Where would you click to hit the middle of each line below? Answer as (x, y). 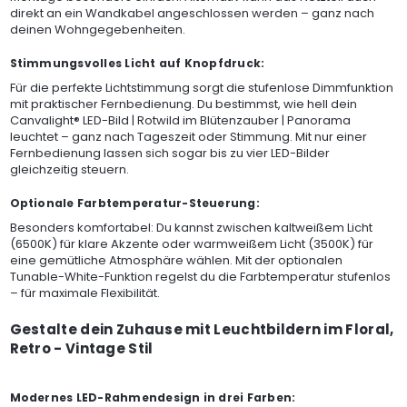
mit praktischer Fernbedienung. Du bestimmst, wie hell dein (183, 104)
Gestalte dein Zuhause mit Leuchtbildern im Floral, (202, 329)
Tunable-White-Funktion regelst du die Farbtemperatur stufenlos (200, 277)
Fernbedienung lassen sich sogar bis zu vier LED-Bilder (169, 153)
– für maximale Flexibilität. (84, 293)
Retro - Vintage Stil (81, 348)
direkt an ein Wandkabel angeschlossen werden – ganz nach (192, 13)
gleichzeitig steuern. (69, 169)
